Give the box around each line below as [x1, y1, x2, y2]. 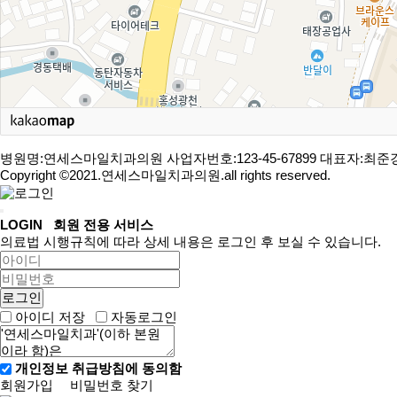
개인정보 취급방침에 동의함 [15, 360, 182, 376]
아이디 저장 [15, 308, 85, 324]
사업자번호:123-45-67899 [167, 151, 316, 167]
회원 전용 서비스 [43, 216, 153, 232]
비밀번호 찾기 [70, 377, 153, 393]
